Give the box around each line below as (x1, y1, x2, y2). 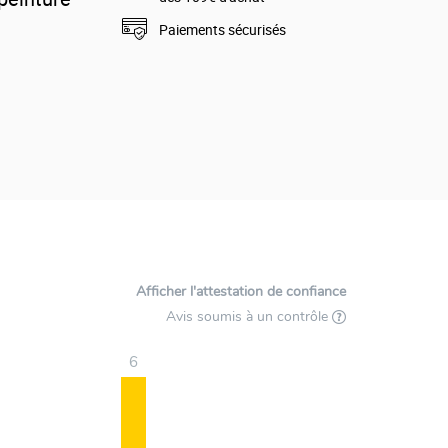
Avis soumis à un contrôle (166, 307, 332, 326)
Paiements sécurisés (159, 20, 287, 39)
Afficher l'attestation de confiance (136, 282, 346, 301)
